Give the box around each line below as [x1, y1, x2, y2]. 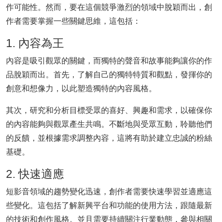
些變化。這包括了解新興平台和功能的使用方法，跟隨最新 [6, 201, 212, 210]
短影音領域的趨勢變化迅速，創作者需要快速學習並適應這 [6, 187, 212, 196]
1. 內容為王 [6, 37, 64, 50]
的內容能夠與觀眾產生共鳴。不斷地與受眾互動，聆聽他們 [6, 120, 212, 128]
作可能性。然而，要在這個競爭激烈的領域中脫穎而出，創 [6, 3, 212, 11]
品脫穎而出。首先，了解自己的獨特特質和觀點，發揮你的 [6, 70, 212, 79]
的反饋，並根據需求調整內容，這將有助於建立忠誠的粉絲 [6, 134, 212, 142]
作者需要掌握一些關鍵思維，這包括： [6, 17, 141, 25]
